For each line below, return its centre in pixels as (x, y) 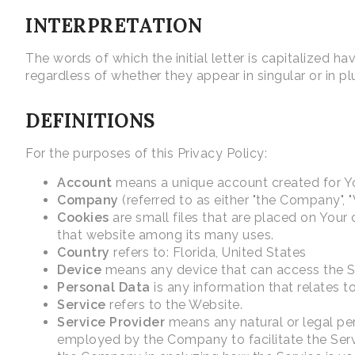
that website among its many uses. (166, 235)
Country (84, 253)
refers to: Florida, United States (208, 253)
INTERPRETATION (114, 26)
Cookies (83, 218)
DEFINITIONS (90, 121)
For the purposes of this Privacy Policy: (146, 154)
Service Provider (111, 323)
